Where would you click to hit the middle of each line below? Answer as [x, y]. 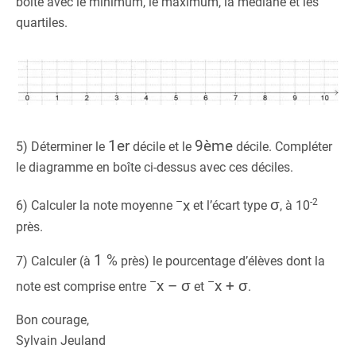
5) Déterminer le [62, 147]
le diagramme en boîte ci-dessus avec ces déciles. [155, 168]
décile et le [162, 147]
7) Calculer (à [55, 261]
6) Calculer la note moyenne [96, 206]
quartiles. [42, 23]
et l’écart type [230, 206]
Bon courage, [52, 319]
